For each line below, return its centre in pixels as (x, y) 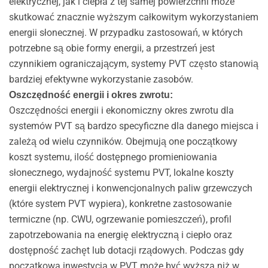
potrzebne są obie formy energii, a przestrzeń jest (112, 48)
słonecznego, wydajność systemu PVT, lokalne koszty (121, 172)
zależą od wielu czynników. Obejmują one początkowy (123, 141)
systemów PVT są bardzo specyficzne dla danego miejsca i (133, 126)
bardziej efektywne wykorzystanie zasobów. (101, 79)
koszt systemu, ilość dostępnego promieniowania (113, 157)
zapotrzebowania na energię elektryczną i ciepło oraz (120, 234)
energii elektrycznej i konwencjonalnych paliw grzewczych (130, 188)
